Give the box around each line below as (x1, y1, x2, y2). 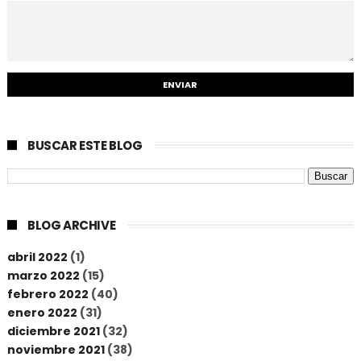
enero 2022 (6, 304, 77, 321)
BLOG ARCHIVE (27, 217, 116, 234)
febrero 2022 (6, 285, 89, 302)
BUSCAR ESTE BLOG (27, 137, 143, 154)
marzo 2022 (6, 267, 80, 284)
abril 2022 (6, 248, 68, 265)
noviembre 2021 (6, 341, 105, 358)
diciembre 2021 (6, 322, 100, 339)
